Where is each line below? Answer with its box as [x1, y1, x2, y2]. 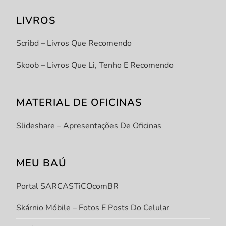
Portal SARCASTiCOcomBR [16, 181, 119, 192]
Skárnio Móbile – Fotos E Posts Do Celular [16, 202, 170, 214]
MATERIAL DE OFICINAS [16, 96, 142, 110]
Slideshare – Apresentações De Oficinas [16, 120, 162, 132]
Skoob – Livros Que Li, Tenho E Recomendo [16, 60, 174, 71]
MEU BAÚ [16, 156, 67, 171]
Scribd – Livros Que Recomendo [16, 38, 132, 49]
